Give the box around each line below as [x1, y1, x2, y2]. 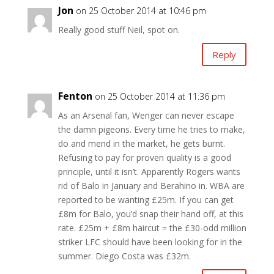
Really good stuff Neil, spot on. [57, 24, 180, 36]
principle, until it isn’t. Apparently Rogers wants [57, 166, 240, 178]
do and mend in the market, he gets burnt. [57, 138, 225, 150]
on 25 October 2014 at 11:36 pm [94, 91, 225, 103]
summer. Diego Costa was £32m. [57, 250, 191, 262]
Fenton [57, 89, 92, 103]
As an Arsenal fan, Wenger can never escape [57, 109, 234, 122]
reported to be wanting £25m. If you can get [57, 194, 234, 206]
